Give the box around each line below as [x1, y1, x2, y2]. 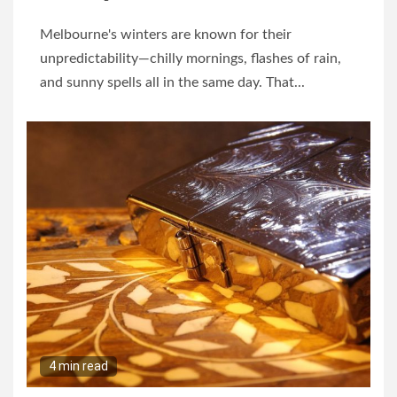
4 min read [49, 359, 108, 374]
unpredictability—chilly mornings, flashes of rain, [40, 51, 341, 66]
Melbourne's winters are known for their [40, 27, 292, 43]
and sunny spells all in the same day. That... [40, 75, 305, 90]
